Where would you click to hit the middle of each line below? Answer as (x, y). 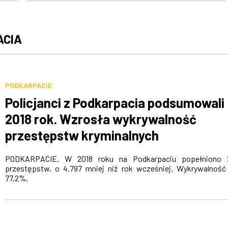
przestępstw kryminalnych (82, 135)
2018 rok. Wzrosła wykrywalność (101, 119)
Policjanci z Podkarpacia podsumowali (115, 102)
